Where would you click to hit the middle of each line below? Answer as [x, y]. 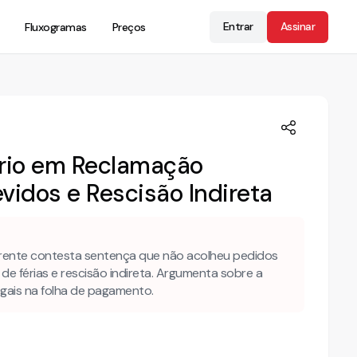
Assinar [297, 26]
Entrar [238, 26]
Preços [129, 27]
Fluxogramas [56, 27]
